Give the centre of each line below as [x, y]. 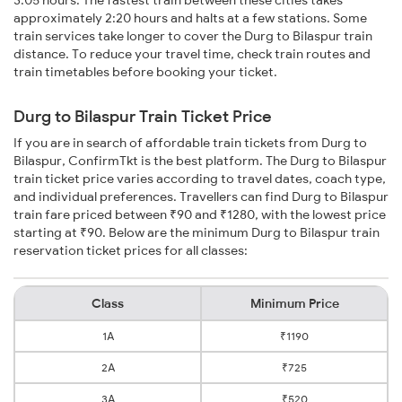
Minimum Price [294, 304]
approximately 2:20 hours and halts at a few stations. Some [190, 18]
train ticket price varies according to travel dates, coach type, [200, 179]
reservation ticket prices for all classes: [131, 251]
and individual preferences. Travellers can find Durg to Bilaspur [201, 197]
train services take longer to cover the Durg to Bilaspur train [193, 36]
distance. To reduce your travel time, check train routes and [192, 54]
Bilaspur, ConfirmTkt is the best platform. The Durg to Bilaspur [200, 161]
